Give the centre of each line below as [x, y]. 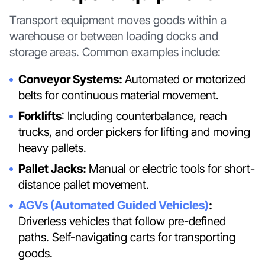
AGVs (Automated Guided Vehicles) [114, 205]
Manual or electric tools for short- [172, 169]
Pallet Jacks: [54, 169]
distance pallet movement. [85, 185]
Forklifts [40, 116]
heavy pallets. [54, 148]
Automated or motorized [186, 80]
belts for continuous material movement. [120, 96]
